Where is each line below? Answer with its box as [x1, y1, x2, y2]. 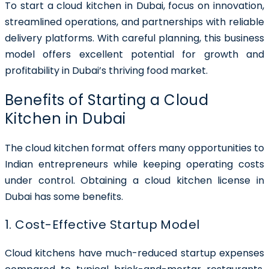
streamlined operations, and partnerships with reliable [5, 14, 264, 29]
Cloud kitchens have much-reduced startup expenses [5, 246, 264, 260]
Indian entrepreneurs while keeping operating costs [5, 157, 264, 171]
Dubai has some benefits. [5, 189, 125, 204]
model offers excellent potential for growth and [5, 47, 264, 61]
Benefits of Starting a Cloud [5, 89, 209, 110]
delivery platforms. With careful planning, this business [5, 31, 264, 45]
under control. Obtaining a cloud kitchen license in [5, 173, 264, 187]
